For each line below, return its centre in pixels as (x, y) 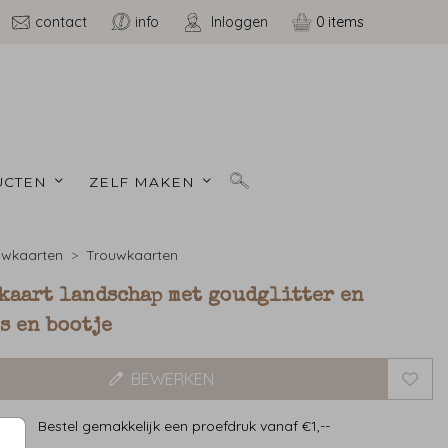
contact (60, 22)
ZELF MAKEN (145, 181)
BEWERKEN (172, 379)
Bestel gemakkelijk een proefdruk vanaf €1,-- (184, 426)
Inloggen (239, 22)
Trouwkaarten (131, 255)
